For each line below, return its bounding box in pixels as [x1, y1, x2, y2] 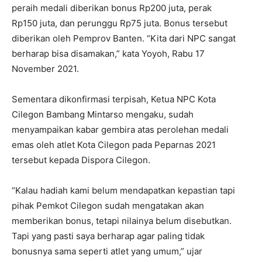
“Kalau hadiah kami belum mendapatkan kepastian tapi [12, 185, 235, 196]
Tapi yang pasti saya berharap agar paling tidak [12, 230, 205, 242]
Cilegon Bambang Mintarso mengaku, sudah [12, 109, 194, 120]
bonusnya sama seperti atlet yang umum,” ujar [12, 246, 202, 257]
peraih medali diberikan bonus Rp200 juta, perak [12, 2, 212, 14]
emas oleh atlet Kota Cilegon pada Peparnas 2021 [12, 139, 216, 151]
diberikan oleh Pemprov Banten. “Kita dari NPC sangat [12, 33, 236, 44]
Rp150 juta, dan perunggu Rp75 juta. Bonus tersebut [12, 18, 227, 29]
